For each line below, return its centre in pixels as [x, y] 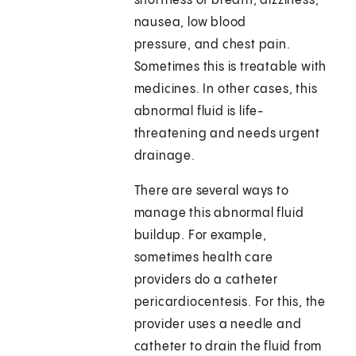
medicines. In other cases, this [226, 90]
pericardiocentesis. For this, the [230, 303]
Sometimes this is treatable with [230, 68]
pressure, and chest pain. [212, 45]
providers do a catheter [206, 281]
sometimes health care [203, 258]
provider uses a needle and [218, 325]
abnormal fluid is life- [199, 112]
